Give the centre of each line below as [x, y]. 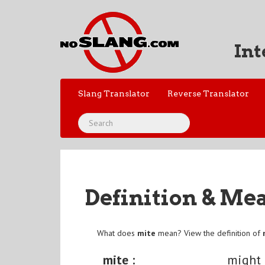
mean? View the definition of [209, 233]
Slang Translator [114, 93]
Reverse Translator [208, 93]
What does [117, 233]
